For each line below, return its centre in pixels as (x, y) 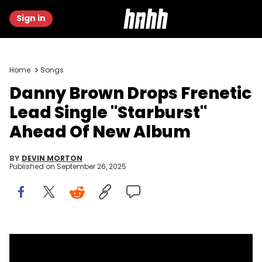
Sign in (31, 18)
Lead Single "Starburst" (108, 113)
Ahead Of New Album (100, 132)
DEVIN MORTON (52, 158)
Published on (33, 166)
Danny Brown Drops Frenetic (130, 93)
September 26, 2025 (92, 166)
